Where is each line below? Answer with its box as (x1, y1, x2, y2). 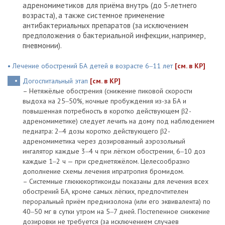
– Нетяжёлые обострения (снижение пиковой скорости (23, 86, 192, 95)
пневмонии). (23, 41, 62, 50)
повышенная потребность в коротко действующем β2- (23, 106, 191, 116)
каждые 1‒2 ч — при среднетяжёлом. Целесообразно (23, 157, 190, 166)
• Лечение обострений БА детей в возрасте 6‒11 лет (8, 61, 175, 70)
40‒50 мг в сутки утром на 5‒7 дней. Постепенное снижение (23, 207, 210, 216)
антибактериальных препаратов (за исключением (23, 21, 188, 30)
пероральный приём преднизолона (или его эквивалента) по (23, 197, 210, 206)
